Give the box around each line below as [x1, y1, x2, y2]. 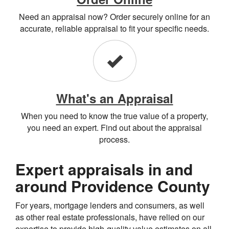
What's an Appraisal [56, 89, 173, 107]
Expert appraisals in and [15, 157, 193, 180]
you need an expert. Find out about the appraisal [27, 121, 202, 133]
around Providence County [15, 174, 210, 197]
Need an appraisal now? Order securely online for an [19, 10, 210, 22]
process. [99, 133, 130, 145]
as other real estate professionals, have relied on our [15, 211, 204, 223]
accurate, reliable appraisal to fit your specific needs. [20, 22, 209, 34]
